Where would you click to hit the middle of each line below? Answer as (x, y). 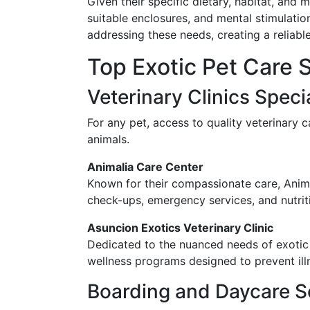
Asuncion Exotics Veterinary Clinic (180, 227)
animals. (108, 139)
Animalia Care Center (145, 166)
